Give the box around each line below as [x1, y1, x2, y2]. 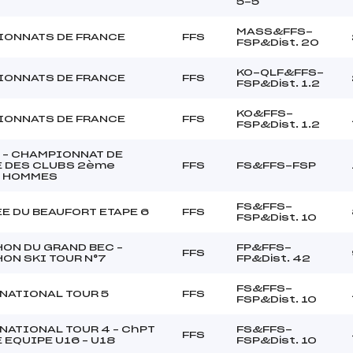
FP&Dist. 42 [236, 253, 310, 263]
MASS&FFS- [236, 26, 313, 36]
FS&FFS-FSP [236, 160, 316, 170]
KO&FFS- [236, 108, 293, 118]
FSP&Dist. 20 [236, 37, 319, 47]
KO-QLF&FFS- [236, 67, 324, 77]
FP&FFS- [236, 242, 292, 252]
